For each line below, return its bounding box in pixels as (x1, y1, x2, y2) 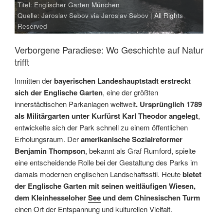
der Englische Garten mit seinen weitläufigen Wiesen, (15, 180, 196, 191)
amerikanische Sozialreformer (81, 133, 182, 145)
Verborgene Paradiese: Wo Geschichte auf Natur (15, 43, 203, 56)
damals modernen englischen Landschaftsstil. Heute (15, 168, 182, 179)
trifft (15, 55, 29, 69)
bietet (182, 168, 201, 180)
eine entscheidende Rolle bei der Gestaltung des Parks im (15, 157, 198, 167)
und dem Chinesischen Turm (101, 192, 200, 203)
